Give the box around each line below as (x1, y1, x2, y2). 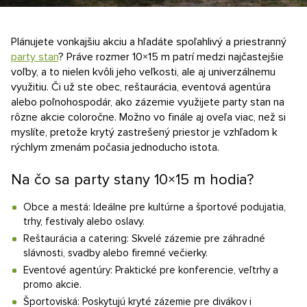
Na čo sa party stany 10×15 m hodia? (11, 171, 254, 189)
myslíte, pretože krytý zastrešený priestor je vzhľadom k (11, 125, 278, 139)
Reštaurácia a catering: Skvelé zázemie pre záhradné (23, 232, 265, 245)
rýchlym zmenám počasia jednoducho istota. (11, 140, 219, 154)
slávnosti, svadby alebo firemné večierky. (23, 247, 208, 259)
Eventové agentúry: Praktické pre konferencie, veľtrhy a (23, 264, 278, 276)
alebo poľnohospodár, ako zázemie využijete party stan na (11, 95, 284, 109)
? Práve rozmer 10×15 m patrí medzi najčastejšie (58, 50, 284, 64)
